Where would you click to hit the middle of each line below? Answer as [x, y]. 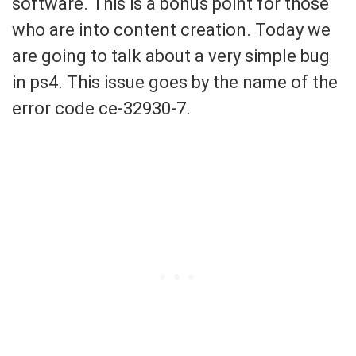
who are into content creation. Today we [171, 29]
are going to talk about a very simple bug [171, 56]
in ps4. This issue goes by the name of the [175, 82]
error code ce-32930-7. [101, 108]
